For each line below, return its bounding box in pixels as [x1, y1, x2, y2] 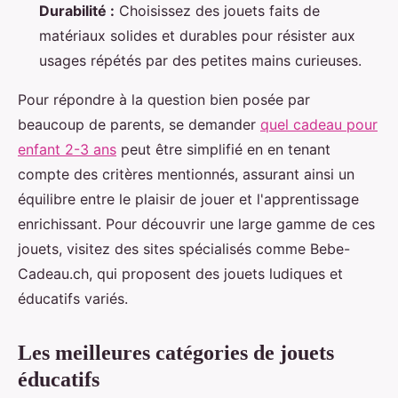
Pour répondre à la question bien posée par [18, 90, 310, 108]
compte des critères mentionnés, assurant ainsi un [18, 164, 354, 183]
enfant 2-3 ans [18, 139, 116, 158]
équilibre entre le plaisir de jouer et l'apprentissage [18, 189, 359, 208]
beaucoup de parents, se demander [18, 115, 260, 133]
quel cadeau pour [260, 115, 378, 133]
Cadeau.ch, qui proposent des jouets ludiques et [18, 264, 343, 283]
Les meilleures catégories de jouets [18, 340, 334, 364]
